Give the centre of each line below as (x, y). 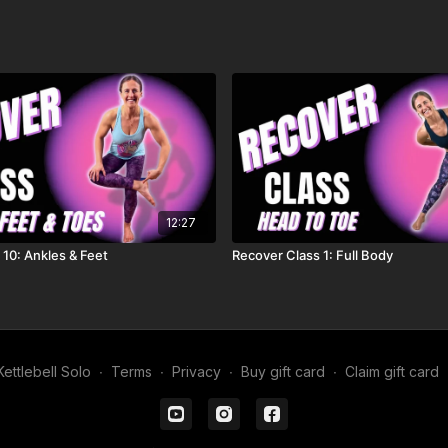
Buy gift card (282, 372)
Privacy (196, 372)
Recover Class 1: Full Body (312, 255)
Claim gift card (391, 372)
